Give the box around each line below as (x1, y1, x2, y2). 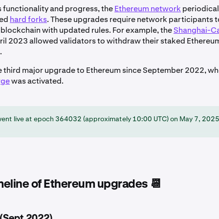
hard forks (10, 14, 47, 25)
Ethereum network (114, 3, 181, 14)
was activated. (10, 76, 64, 87)
